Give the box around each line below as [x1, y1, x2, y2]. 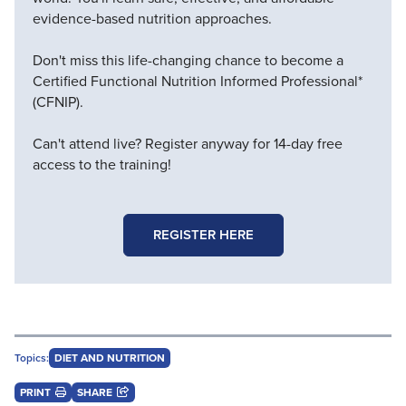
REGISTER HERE [152, 224, 254, 245]
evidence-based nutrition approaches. [33, 7, 272, 29]
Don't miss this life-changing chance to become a [33, 49, 343, 71]
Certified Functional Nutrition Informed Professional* [33, 70, 362, 92]
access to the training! [33, 153, 171, 175]
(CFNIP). [33, 91, 83, 112]
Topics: [14, 349, 49, 366]
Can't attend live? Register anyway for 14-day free [33, 132, 343, 154]
